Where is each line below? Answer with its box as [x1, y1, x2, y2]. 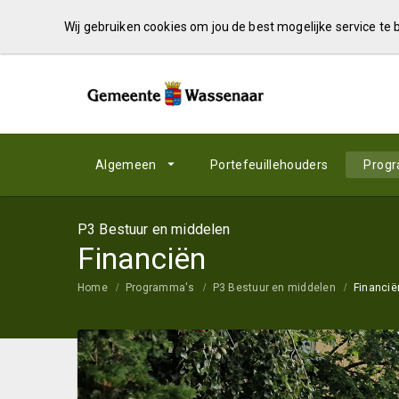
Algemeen [95, 158, 157, 172]
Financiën [77, 240, 206, 276]
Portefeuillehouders [209, 158, 329, 172]
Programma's [125, 281, 195, 294]
